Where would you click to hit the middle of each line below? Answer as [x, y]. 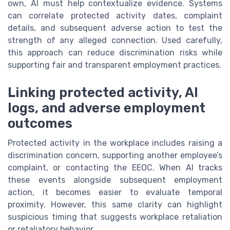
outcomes [40, 123]
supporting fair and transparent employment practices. [114, 65]
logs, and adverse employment [107, 108]
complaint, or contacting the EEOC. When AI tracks [115, 168]
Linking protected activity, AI [103, 93]
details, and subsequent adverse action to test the [115, 28]
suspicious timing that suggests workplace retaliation [115, 217]
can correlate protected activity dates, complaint [115, 16]
